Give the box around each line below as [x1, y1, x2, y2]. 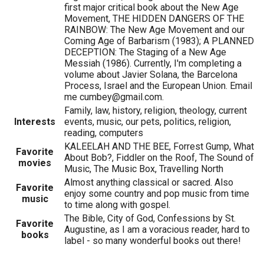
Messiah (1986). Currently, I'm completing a [64, 57, 242, 69]
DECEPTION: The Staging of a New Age [64, 46, 226, 58]
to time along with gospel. [64, 199, 170, 210]
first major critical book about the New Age [64, 1, 239, 13]
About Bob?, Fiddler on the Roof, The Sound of [64, 151, 254, 163]
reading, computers [64, 127, 143, 138]
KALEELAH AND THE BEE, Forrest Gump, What [64, 140, 254, 152]
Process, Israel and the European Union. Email [64, 80, 252, 91]
